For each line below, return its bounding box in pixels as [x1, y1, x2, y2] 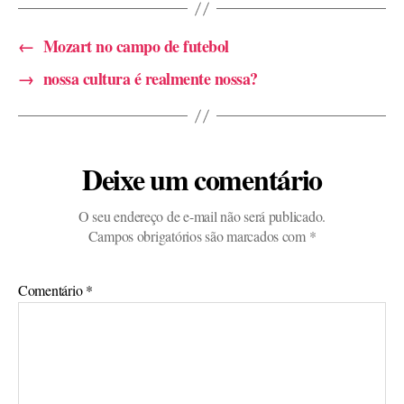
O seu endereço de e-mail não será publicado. [78, 207, 326, 226]
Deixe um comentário [82, 158, 322, 201]
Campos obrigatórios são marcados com [87, 226, 309, 246]
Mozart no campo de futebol [42, 34, 229, 59]
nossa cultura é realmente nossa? [42, 67, 258, 91]
